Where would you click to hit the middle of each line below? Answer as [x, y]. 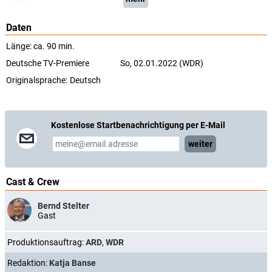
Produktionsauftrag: [46, 242]
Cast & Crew [33, 182]
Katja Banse [73, 263]
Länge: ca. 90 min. [40, 46]
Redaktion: [28, 263]
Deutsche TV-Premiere [48, 63]
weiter [200, 144]
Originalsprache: [37, 80]
